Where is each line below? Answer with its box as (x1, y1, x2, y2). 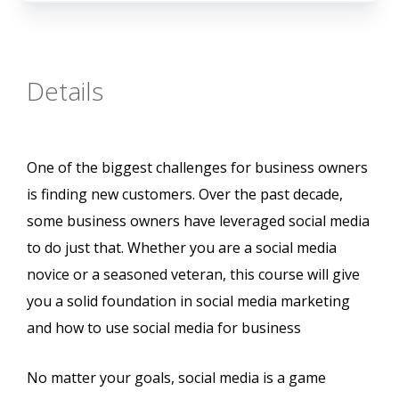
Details (27, 74, 103, 109)
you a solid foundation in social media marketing (27, 291, 350, 312)
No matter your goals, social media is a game (27, 368, 326, 388)
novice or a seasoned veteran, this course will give (27, 265, 360, 285)
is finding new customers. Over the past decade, (27, 184, 343, 205)
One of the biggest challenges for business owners (27, 158, 368, 178)
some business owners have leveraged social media (27, 211, 370, 232)
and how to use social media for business (27, 318, 301, 338)
